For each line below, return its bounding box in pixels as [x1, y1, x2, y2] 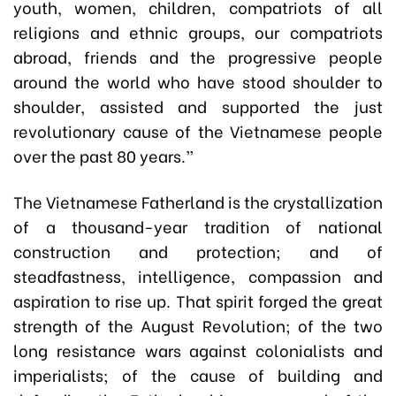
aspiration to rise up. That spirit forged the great [13, 288, 383, 313]
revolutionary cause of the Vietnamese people [13, 118, 383, 143]
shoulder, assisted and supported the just [13, 94, 383, 118]
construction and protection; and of [13, 239, 383, 263]
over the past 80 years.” [13, 143, 194, 168]
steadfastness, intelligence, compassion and [13, 263, 383, 288]
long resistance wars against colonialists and [13, 338, 383, 362]
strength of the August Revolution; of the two [13, 313, 383, 338]
